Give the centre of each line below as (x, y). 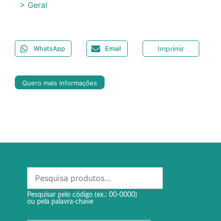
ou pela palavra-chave (60, 202)
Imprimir (171, 49)
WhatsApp (49, 49)
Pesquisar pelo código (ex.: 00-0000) (82, 195)
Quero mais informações (60, 83)
